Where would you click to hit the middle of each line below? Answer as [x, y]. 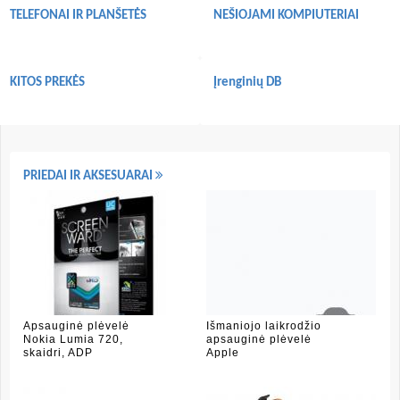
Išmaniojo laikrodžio [264, 326]
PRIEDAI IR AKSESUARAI [89, 176]
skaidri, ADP [58, 353]
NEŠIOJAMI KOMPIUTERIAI [286, 16]
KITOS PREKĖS [47, 83]
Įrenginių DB [247, 83]
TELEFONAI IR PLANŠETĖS [78, 16]
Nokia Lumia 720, [73, 339]
